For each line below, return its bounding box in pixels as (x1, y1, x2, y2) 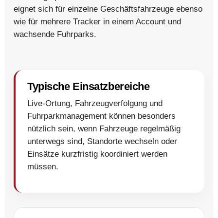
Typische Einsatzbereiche (27, 80, 150, 92)
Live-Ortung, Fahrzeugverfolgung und (27, 98, 163, 108)
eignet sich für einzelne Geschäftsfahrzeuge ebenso (14, 4, 202, 14)
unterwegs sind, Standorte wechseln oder (27, 136, 177, 146)
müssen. (27, 162, 58, 171)
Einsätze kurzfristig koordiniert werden (27, 149, 167, 159)
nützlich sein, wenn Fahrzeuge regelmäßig (27, 124, 181, 133)
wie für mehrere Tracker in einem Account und (14, 17, 181, 26)
